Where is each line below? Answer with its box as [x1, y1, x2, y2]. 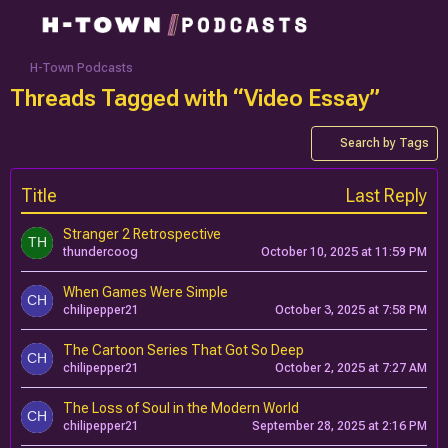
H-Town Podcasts [30, 61, 133, 75]
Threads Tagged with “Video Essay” [10, 85, 380, 112]
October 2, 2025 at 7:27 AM [275, 361, 427, 375]
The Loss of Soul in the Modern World [63, 400, 299, 416]
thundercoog [63, 245, 138, 259]
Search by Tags [340, 136, 429, 150]
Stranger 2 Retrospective [63, 226, 221, 242]
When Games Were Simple [63, 284, 228, 300]
